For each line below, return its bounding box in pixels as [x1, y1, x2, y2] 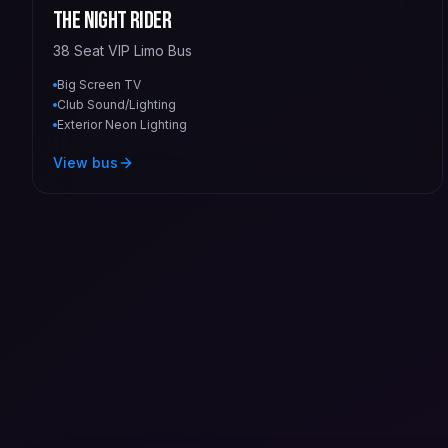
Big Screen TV [57, 76, 141, 92]
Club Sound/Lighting [57, 96, 176, 112]
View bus [53, 153, 118, 171]
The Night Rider [53, 5, 171, 35]
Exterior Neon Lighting [57, 116, 187, 132]
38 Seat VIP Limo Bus [53, 41, 192, 59]
